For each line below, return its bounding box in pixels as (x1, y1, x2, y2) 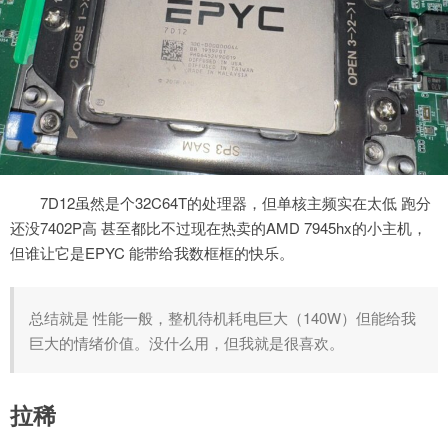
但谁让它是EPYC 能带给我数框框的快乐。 (10, 241, 294, 263)
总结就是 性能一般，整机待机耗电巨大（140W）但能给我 (29, 307, 416, 329)
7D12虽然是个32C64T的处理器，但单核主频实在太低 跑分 (40, 191, 431, 213)
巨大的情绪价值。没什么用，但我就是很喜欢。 (29, 332, 344, 354)
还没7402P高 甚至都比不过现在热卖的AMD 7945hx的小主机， (10, 216, 427, 238)
